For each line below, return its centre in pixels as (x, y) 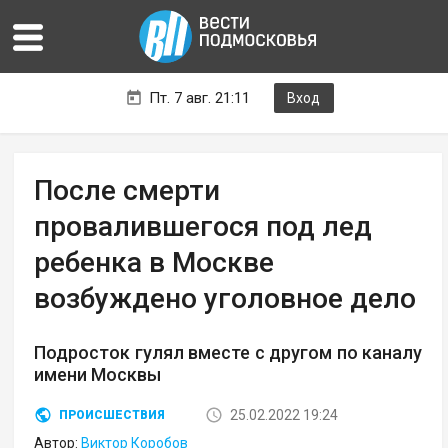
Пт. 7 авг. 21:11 (199, 98)
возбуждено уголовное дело (225, 299)
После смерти (127, 191)
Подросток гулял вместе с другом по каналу (228, 353)
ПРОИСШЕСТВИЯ (112, 415)
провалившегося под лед (203, 227)
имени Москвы (98, 375)
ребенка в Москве (154, 263)
